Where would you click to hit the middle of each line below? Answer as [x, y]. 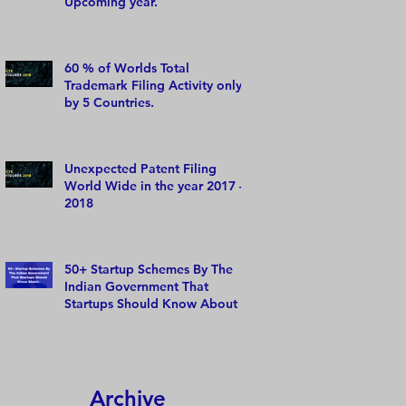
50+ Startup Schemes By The [149, 269]
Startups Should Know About [151, 303]
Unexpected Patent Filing [140, 168]
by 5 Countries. [109, 102]
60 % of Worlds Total [127, 68]
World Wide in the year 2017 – [155, 185]
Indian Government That [136, 286]
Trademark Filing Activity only [153, 85]
